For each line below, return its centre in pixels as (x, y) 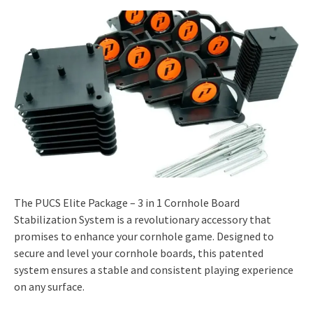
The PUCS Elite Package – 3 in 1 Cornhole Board (127, 202)
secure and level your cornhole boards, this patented (139, 253)
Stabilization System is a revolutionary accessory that (143, 219)
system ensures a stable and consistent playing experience (154, 269)
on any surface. (49, 286)
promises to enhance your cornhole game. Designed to (144, 236)
